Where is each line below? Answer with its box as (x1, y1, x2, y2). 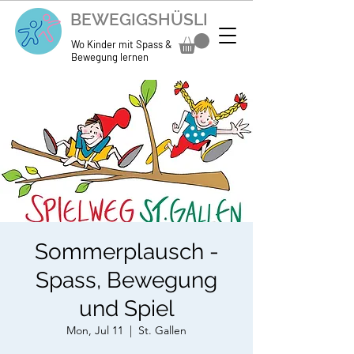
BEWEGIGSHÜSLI (70, 9, 216, 29)
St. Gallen (138, 323, 186, 338)
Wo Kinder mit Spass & (71, 38, 172, 51)
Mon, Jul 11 (66, 323, 123, 338)
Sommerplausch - (34, 239, 219, 265)
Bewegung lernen (71, 51, 149, 63)
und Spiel (78, 296, 175, 322)
